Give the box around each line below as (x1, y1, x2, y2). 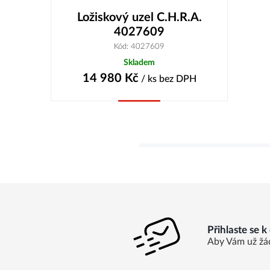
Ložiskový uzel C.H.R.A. (77, 11, 202, 24)
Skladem (124, 57, 155, 67)
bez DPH (159, 74, 196, 84)
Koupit (127, 106, 152, 116)
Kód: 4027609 (114, 42, 165, 50)
